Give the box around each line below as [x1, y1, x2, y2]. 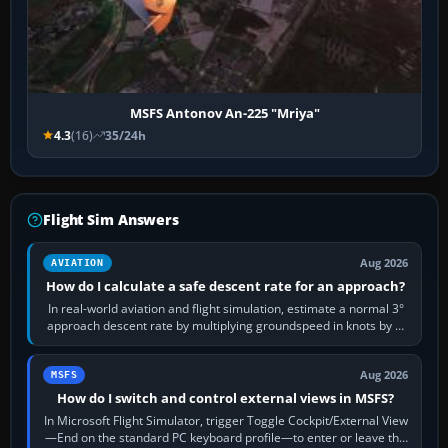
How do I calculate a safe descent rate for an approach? [46, 276, 406, 295]
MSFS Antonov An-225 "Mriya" [129, 103, 320, 122]
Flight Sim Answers [43, 209, 179, 229]
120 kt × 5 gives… [178, 333, 274, 351]
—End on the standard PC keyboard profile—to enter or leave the [45, 428, 407, 446]
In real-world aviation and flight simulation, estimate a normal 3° [47, 299, 404, 317]
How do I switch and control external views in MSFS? [57, 388, 395, 407]
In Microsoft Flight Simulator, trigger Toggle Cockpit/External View [43, 411, 408, 429]
